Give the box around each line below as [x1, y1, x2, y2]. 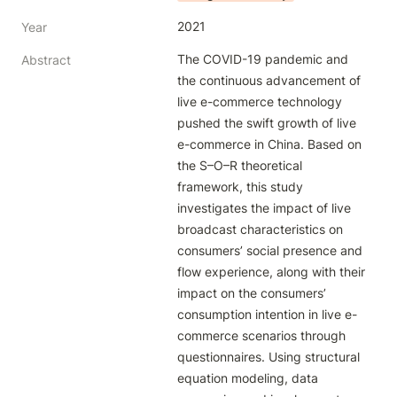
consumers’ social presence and [177, 243, 362, 258]
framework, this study [177, 179, 303, 194]
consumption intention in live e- [177, 307, 357, 322]
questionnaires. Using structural [177, 349, 360, 364]
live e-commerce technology [177, 94, 342, 109]
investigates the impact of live [177, 200, 351, 215]
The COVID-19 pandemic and [177, 51, 348, 66]
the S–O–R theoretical [177, 158, 302, 173]
